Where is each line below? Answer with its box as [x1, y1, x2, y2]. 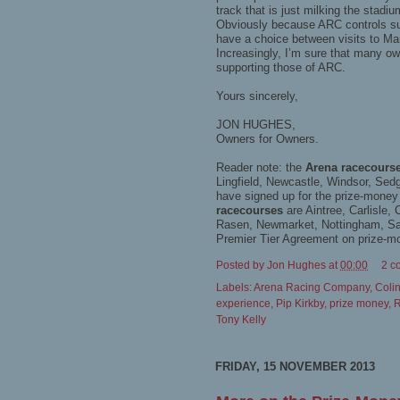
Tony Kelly [216, 312, 266, 325]
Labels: [216, 280, 254, 293]
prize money [329, 296, 388, 309]
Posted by [216, 258, 267, 271]
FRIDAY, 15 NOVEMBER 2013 [215, 359, 375, 373]
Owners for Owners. [216, 132, 319, 146]
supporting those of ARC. [216, 61, 346, 75]
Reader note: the [216, 161, 305, 175]
